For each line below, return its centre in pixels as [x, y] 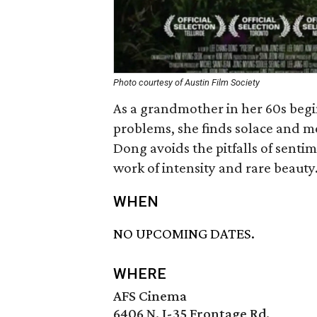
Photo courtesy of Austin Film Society [186, 82]
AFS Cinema [150, 296]
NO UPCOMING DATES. [184, 234]
